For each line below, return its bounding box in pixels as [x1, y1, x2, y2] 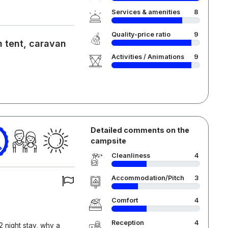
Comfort [111, 196, 138, 204]
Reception [111, 219, 144, 226]
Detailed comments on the [90, 126, 189, 134]
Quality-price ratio [111, 31, 170, 38]
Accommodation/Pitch [111, 174, 184, 182]
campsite [90, 136, 126, 145]
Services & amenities [111, 8, 180, 16]
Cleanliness [111, 152, 150, 159]
